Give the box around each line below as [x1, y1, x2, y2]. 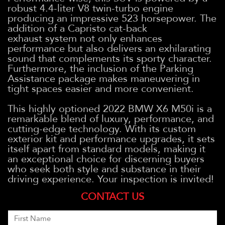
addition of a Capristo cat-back [8, 21, 147, 35]
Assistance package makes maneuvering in [8, 71, 200, 85]
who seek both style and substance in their [8, 162, 201, 176]
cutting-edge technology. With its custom [8, 122, 196, 136]
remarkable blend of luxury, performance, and [8, 111, 214, 126]
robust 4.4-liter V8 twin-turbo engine [8, 1, 173, 15]
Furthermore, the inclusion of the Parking [8, 61, 193, 75]
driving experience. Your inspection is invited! [8, 172, 214, 186]
